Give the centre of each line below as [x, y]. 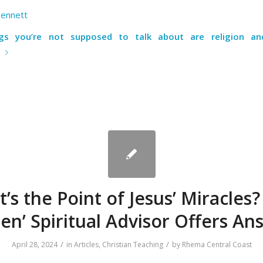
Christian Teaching [132, 244]
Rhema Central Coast [217, 244]
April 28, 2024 [34, 244]
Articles [86, 244]
